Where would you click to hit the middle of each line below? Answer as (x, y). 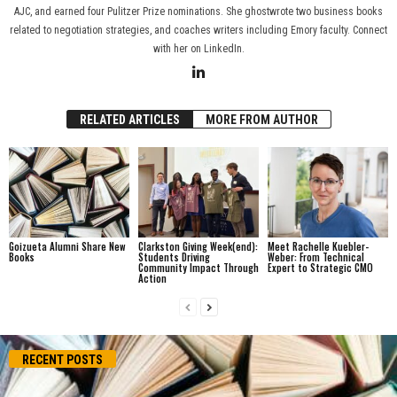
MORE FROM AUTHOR (261, 120)
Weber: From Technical (315, 257)
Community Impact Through (198, 267)
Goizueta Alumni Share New (67, 246)
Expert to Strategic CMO (320, 267)
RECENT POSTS (62, 359)
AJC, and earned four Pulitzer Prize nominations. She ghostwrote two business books (198, 12)
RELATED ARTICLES (129, 120)
